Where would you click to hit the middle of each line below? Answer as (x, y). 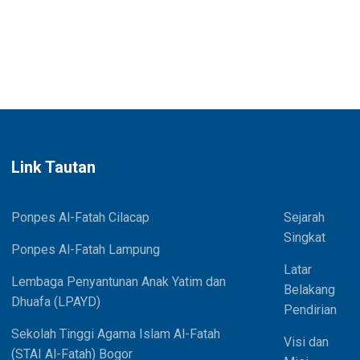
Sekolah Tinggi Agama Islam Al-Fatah (116, 333)
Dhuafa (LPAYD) (56, 301)
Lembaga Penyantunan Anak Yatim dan (119, 281)
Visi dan (307, 342)
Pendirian (311, 309)
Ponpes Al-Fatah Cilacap (80, 217)
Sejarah (305, 217)
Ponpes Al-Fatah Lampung (86, 249)
